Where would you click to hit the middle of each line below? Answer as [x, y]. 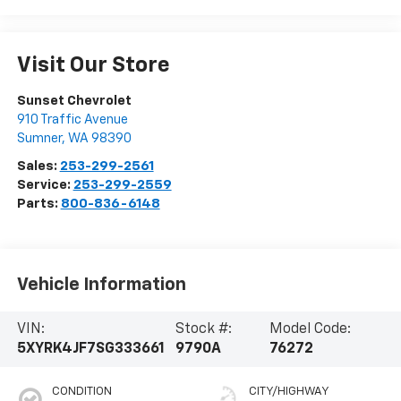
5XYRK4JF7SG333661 [90, 350]
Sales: [38, 166]
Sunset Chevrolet [74, 100]
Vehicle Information [101, 285]
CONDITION [81, 392]
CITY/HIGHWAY [289, 392]
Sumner [39, 138]
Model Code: [311, 330]
